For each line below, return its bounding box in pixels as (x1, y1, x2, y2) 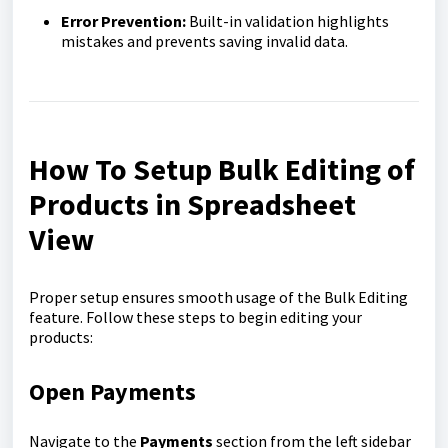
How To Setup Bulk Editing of (29, 150, 415, 189)
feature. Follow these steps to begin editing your (29, 306, 362, 327)
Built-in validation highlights (186, 11, 389, 32)
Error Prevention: (61, 11, 186, 32)
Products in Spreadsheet (29, 185, 356, 224)
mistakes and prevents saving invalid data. (61, 31, 348, 52)
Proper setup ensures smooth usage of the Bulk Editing (29, 286, 408, 307)
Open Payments (29, 376, 196, 408)
